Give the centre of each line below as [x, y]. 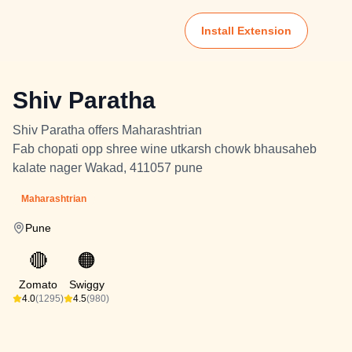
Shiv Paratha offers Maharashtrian [107, 130]
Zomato [38, 284]
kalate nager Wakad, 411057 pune [108, 168]
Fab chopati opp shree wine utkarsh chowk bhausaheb [165, 149]
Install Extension [246, 31]
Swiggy [86, 284]
